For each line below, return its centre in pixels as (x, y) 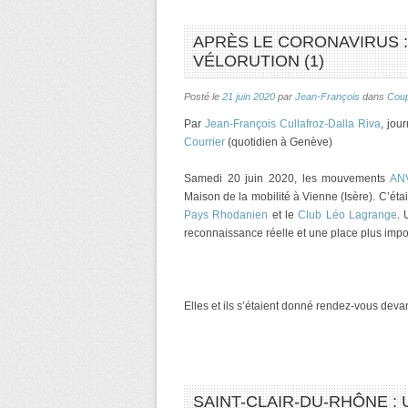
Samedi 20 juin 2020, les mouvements (285, 178)
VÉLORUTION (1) (259, 61)
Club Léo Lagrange (348, 215)
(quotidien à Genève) (279, 142)
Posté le (203, 97)
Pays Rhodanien (226, 215)
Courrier (204, 142)
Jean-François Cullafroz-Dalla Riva (292, 124)
